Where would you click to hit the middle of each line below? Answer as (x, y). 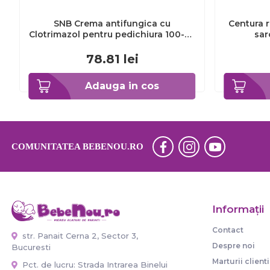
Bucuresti (31, 247)
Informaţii (238, 209)
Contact (228, 230)
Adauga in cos (122, 86)
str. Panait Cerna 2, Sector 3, (79, 235)
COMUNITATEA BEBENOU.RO (77, 146)
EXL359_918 (112, 45)
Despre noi (233, 246)
